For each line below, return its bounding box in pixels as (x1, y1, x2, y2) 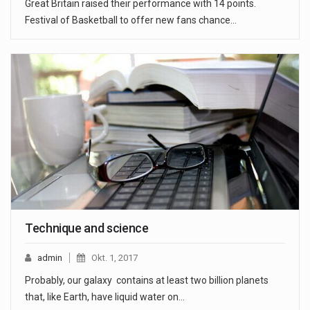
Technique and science (25, 221, 149, 236)
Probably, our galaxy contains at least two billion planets (25, 275, 268, 286)
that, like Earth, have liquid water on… (25, 291, 185, 303)
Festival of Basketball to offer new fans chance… (25, 15, 237, 26)
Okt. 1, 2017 (91, 253, 138, 264)
